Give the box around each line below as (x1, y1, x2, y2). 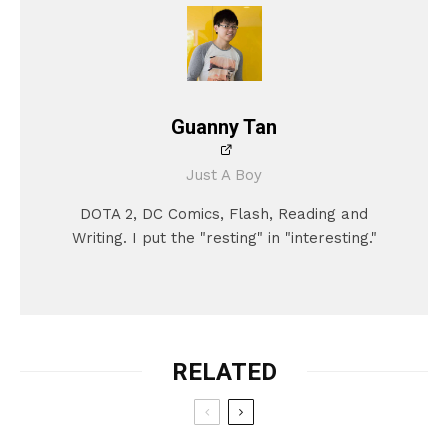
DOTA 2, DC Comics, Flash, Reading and (80, 204, 368, 223)
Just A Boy (186, 165, 262, 184)
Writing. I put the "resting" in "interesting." (71, 228, 377, 247)
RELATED (171, 357, 277, 386)
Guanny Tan (171, 114, 277, 139)
